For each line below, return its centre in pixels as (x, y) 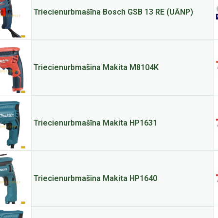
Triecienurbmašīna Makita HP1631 (95, 123)
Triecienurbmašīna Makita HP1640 (95, 178)
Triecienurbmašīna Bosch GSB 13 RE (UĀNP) (113, 12)
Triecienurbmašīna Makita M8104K (96, 67)
